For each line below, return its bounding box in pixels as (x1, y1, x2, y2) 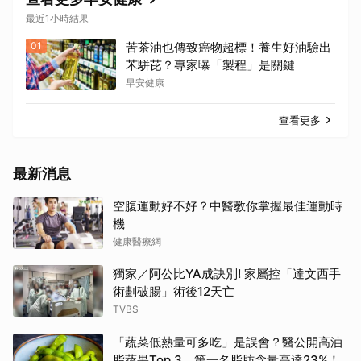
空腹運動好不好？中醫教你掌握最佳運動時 (113, 198, 342, 214)
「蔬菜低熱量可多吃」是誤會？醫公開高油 (113, 334, 342, 351)
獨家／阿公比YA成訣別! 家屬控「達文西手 (113, 266, 341, 282)
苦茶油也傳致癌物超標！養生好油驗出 (126, 39, 331, 56)
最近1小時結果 (26, 12, 89, 25)
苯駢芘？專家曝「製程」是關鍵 (126, 57, 295, 73)
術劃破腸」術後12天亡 (113, 284, 234, 300)
